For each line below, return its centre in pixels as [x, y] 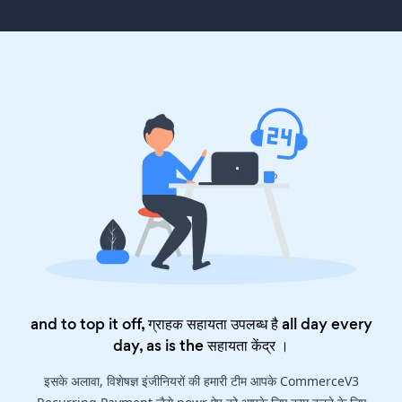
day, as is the [160, 346]
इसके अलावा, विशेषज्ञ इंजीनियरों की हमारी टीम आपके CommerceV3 [201, 381]
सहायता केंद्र [241, 346]
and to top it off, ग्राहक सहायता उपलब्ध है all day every [201, 324]
